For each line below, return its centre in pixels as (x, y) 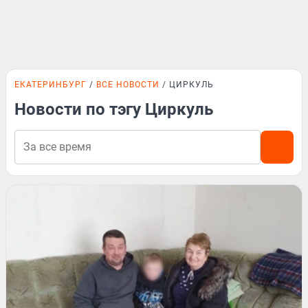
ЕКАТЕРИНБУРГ (51, 85)
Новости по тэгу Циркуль (114, 109)
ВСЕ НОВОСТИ (128, 85)
